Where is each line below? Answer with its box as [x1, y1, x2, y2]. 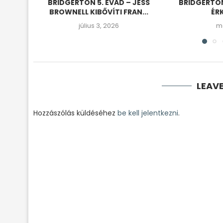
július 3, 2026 [78, 21, 119, 31]
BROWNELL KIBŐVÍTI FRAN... [49, 7, 148, 17]
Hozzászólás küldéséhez [33, 108, 117, 118]
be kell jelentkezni [117, 108, 178, 118]
